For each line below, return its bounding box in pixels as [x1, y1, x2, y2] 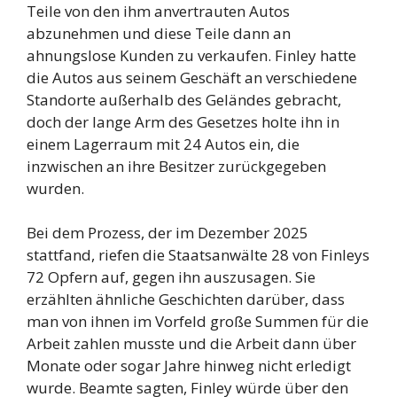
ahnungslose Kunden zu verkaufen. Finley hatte [27, 44, 356, 66]
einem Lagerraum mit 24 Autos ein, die [27, 133, 300, 154]
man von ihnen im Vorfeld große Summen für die [27, 311, 369, 332]
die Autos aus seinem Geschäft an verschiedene [27, 66, 357, 88]
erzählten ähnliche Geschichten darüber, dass [27, 289, 345, 310]
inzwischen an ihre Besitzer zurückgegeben [27, 155, 326, 176]
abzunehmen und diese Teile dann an [27, 22, 291, 43]
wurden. [27, 177, 84, 198]
